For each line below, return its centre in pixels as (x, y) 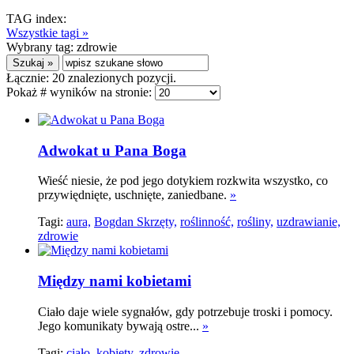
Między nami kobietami (115, 281)
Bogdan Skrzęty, (136, 222)
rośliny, (255, 222)
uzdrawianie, (309, 222)
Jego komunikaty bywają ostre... (120, 326)
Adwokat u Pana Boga (112, 150)
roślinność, (207, 222)
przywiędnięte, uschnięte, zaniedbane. (134, 195)
